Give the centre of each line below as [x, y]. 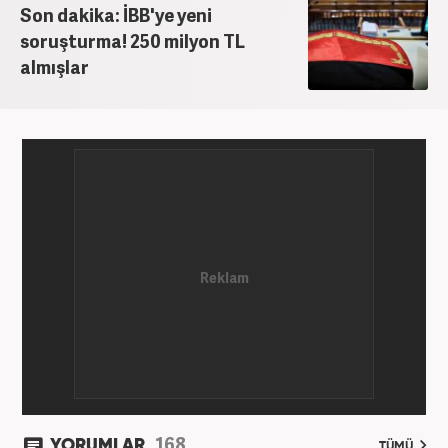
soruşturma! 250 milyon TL [132, 41]
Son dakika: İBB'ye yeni [116, 15]
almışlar [54, 67]
